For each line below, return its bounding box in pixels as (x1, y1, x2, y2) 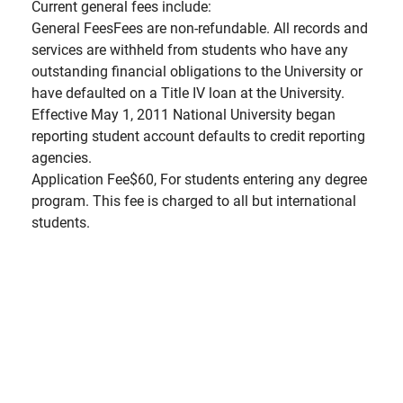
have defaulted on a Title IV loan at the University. (31, 84, 345, 102)
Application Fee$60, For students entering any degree (31, 170, 367, 188)
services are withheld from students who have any (31, 40, 348, 58)
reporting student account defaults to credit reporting (31, 127, 365, 145)
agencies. (31, 148, 92, 166)
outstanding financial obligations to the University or (31, 62, 363, 80)
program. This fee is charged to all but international (31, 192, 356, 210)
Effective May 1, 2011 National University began (31, 105, 336, 123)
